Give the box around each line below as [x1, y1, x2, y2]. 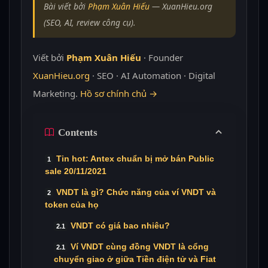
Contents [57, 126, 98, 138]
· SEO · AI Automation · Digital [89, 69, 215, 82]
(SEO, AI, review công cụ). [43, 16, 136, 28]
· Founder [141, 51, 183, 64]
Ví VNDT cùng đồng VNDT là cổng [70, 242, 209, 252]
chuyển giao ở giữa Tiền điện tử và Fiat [53, 254, 216, 264]
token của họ [44, 200, 99, 210]
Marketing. [32, 87, 80, 100]
